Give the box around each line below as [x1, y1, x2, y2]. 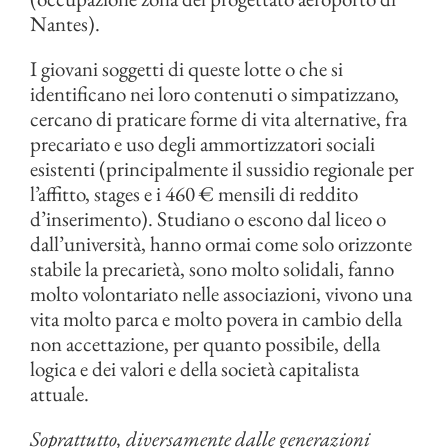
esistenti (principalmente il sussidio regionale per [30, 155, 414, 183]
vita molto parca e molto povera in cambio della [30, 305, 402, 333]
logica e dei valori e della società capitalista [30, 355, 359, 383]
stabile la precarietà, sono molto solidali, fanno [30, 255, 394, 283]
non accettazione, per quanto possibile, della [30, 330, 380, 358]
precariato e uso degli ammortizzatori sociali [30, 130, 375, 158]
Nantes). [30, 10, 100, 38]
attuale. [30, 380, 89, 408]
